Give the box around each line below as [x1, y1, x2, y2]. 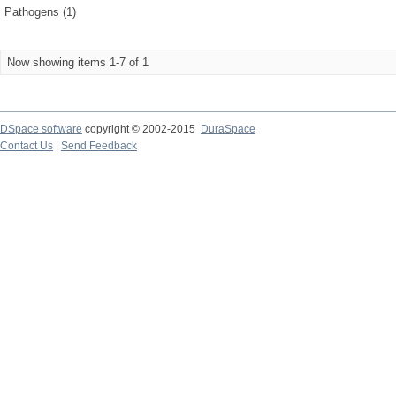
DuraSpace [201, 123, 255, 135]
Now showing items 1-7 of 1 [7, 56, 148, 69]
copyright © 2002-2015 [82, 123, 201, 135]
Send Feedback [61, 140, 137, 152]
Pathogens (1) [4, 5, 76, 19]
